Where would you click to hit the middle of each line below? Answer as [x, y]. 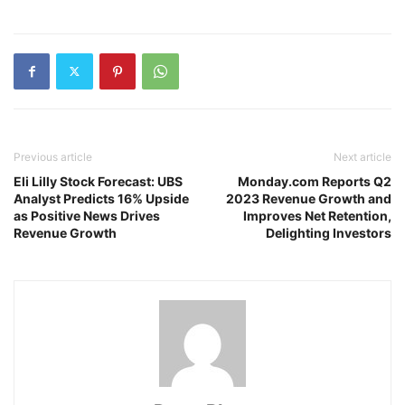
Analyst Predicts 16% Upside [101, 198]
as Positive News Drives [87, 215]
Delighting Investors [329, 232]
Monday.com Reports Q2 [315, 181]
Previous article [53, 156]
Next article [363, 156]
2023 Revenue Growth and [309, 198]
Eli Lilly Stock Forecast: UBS [98, 181]
